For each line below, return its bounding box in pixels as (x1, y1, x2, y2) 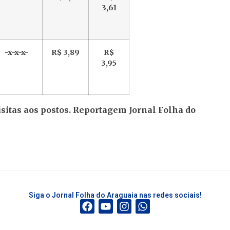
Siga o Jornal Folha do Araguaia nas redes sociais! (28, 190, 202, 199)
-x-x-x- (4, 48, 29, 57)
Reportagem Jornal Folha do (73, 105, 196, 116)
